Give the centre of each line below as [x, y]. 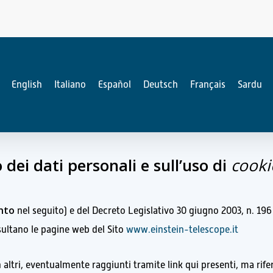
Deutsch [160, 85]
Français [207, 85]
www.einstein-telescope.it [183, 230]
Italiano [70, 85]
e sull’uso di [186, 165]
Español [114, 85]
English [27, 85]
